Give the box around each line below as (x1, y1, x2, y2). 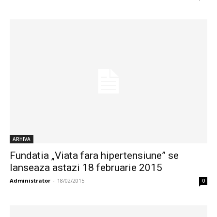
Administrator (10, 176, 50, 184)
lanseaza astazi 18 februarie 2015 (10, 161, 162, 173)
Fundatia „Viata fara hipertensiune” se (10, 149, 179, 161)
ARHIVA (13, 135, 31, 142)
